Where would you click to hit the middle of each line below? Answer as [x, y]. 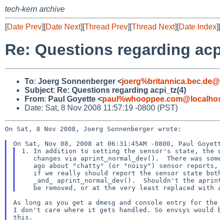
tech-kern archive [35, 9]
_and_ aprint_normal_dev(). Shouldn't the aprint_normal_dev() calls [27, 180]
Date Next [63, 27]
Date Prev [24, 27]
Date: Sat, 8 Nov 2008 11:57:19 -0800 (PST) [101, 108]
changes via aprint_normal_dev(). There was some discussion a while [27, 158]
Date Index [198, 27]
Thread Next [153, 27]
